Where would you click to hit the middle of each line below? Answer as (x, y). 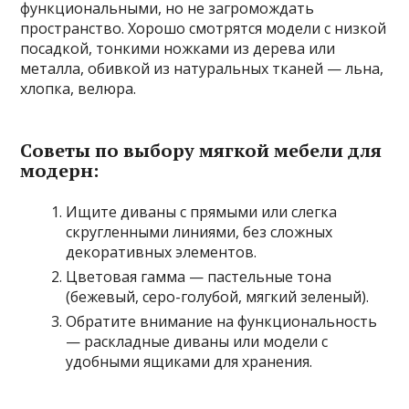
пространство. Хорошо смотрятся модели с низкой (204, 29)
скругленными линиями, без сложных (199, 232)
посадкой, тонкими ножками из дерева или (178, 49)
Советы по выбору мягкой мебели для (201, 151)
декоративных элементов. (162, 252)
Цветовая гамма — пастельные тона (199, 277)
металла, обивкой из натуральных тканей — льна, (202, 69)
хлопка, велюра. (79, 89)
